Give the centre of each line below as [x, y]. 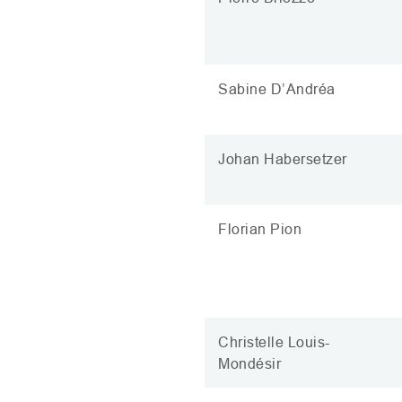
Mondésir [249, 363]
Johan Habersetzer [283, 159]
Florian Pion [260, 229]
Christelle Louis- [274, 342]
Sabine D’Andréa [277, 89]
